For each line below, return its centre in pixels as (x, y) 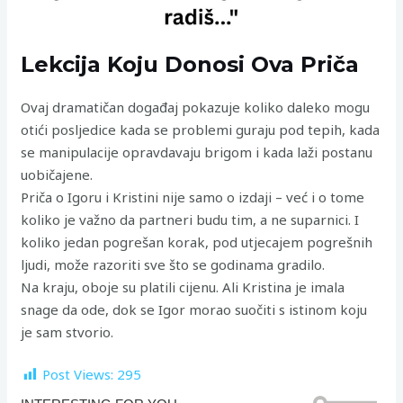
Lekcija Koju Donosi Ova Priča (190, 64)
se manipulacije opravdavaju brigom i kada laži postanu (197, 152)
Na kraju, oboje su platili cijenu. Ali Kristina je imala (183, 287)
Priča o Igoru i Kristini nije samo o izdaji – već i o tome (193, 197)
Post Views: (78, 374)
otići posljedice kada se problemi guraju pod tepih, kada (201, 129)
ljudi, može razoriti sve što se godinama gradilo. (173, 264)
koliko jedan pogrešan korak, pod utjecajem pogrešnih (197, 242)
